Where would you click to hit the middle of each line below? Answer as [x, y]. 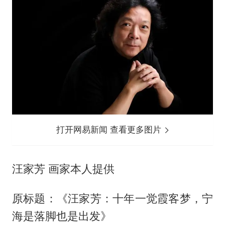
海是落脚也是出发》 [62, 216]
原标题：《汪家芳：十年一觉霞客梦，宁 [113, 198]
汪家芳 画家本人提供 [63, 168]
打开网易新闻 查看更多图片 [110, 129]
